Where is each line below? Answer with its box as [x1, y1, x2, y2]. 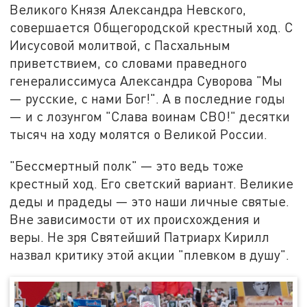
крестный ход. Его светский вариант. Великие [10, 175, 294, 191]
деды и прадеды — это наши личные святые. [10, 193, 290, 209]
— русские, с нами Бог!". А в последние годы [10, 90, 286, 106]
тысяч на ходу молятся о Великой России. [10, 125, 268, 142]
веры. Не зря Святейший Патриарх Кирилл [10, 228, 270, 245]
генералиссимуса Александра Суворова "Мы [10, 72, 283, 88]
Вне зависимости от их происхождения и [10, 210, 261, 227]
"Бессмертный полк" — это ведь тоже [10, 157, 244, 173]
